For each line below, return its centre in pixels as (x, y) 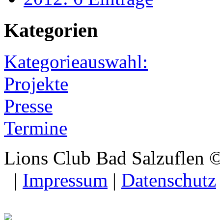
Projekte (36, 84)
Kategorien (51, 30)
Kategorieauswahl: (76, 62)
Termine (36, 128)
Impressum (65, 180)
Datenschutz (169, 180)
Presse (28, 106)
